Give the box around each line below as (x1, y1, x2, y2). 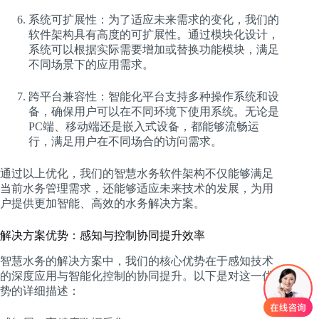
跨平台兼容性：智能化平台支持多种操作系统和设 (28, 90, 279, 103)
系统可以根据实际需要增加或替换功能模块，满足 (28, 43, 279, 56)
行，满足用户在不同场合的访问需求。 (28, 135, 222, 148)
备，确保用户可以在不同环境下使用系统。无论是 (28, 105, 279, 118)
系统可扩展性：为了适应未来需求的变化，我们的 (28, 14, 279, 26)
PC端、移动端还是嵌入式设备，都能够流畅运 (28, 120, 259, 133)
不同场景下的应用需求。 (28, 58, 154, 71)
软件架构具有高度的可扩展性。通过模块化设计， (28, 28, 279, 41)
